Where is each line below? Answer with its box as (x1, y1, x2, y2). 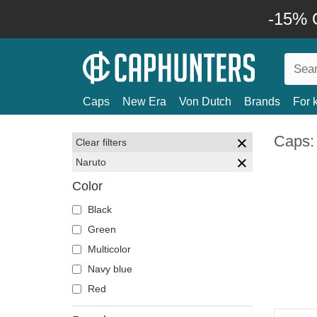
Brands (244, 96, 280, 108)
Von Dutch (179, 96, 231, 108)
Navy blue (85, 263, 132, 275)
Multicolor (85, 243, 131, 255)
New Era (122, 96, 166, 108)
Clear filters (76, 137, 127, 148)
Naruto (76, 156, 106, 168)
